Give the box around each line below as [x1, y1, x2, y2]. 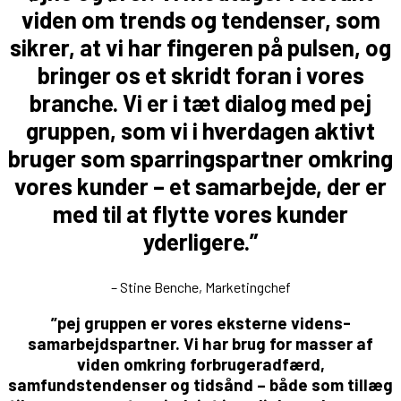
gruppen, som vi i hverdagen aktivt [26, 116, 375, 145]
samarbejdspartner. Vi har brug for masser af [28, 332, 373, 354]
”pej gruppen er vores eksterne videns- [50, 311, 351, 333]
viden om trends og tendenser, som [21, 5, 380, 34]
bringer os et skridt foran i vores [37, 61, 364, 90]
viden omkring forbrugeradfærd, [76, 353, 325, 374]
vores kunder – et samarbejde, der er [14, 172, 387, 200]
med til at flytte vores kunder [53, 200, 348, 228]
